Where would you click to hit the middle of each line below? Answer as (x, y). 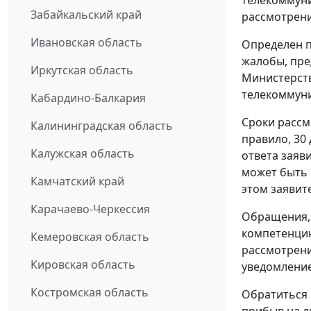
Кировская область (83, 264)
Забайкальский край (86, 14)
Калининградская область (102, 125)
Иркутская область (82, 70)
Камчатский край (77, 181)
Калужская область (83, 153)
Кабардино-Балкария (88, 98)
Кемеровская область (90, 236)
